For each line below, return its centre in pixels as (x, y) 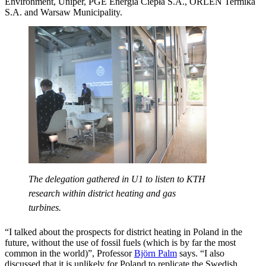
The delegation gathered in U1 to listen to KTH (117, 179)
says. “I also (201, 253)
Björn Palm (156, 253)
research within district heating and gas (102, 193)
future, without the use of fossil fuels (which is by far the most (120, 242)
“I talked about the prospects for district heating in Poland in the (123, 232)
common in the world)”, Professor (69, 253)
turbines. (45, 207)
